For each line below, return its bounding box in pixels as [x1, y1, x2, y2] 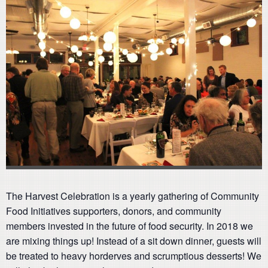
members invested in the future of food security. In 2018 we [6, 219, 253, 233]
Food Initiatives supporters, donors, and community [6, 204, 221, 218]
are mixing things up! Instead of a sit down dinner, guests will [6, 234, 261, 248]
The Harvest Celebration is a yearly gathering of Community [6, 189, 259, 203]
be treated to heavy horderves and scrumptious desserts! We [6, 249, 261, 263]
